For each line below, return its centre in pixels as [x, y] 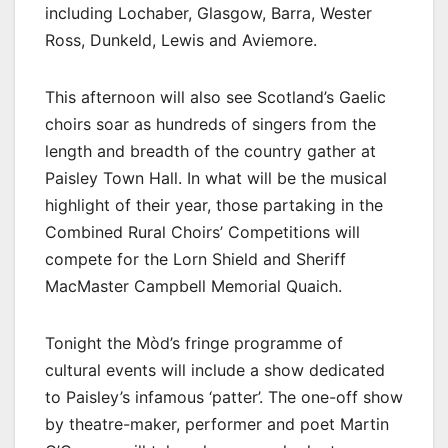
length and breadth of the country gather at [210, 150]
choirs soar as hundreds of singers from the [210, 123]
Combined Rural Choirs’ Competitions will [202, 231]
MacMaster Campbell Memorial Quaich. [193, 285]
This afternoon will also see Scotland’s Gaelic [215, 96]
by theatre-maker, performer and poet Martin [217, 423]
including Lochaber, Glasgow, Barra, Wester [208, 12]
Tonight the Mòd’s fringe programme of [194, 342]
